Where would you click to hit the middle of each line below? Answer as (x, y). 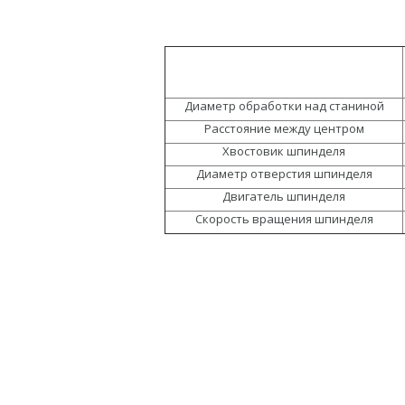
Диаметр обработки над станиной (284, 105)
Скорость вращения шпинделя (284, 218)
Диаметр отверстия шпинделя (284, 173)
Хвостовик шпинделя (284, 151)
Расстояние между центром (284, 128)
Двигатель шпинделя (284, 196)
